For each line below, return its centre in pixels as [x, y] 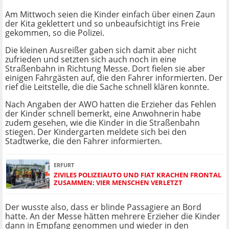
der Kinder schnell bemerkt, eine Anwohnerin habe [103, 114]
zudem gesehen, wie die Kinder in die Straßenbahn [102, 123]
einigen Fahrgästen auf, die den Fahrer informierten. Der [114, 78]
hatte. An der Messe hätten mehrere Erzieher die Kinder [113, 216]
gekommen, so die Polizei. [55, 33]
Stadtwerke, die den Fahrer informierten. [84, 141]
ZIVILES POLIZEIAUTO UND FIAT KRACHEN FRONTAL [138, 175]
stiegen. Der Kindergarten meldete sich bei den [96, 132]
